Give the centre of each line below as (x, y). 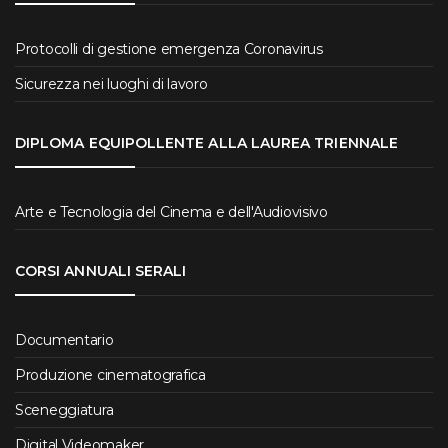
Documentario (64, 340)
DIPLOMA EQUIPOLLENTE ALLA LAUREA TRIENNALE (206, 142)
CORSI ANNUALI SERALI (101, 271)
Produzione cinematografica (110, 375)
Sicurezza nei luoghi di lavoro (111, 83)
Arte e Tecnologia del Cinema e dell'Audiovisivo (171, 212)
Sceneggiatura (64, 410)
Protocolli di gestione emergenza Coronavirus (169, 48)
